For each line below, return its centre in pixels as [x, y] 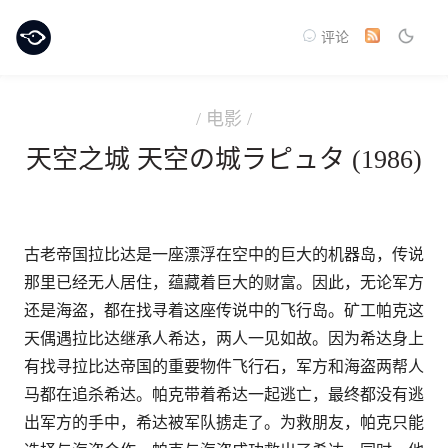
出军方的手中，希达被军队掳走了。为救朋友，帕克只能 [224, 422]
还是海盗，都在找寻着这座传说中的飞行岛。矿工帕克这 [224, 310]
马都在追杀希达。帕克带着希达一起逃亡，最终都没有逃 [224, 394]
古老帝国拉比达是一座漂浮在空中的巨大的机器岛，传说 [224, 254]
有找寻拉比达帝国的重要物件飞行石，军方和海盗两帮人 [224, 366]
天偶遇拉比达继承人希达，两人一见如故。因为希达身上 [224, 338]
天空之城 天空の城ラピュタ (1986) [224, 159]
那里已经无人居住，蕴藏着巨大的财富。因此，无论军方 [224, 282]
